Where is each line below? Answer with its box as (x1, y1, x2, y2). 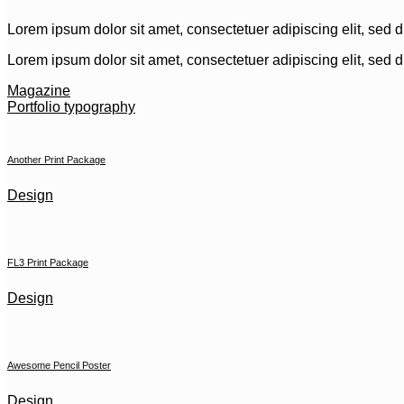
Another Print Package (7, 153, 106, 165)
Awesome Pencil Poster (7, 359, 111, 371)
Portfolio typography (7, 98, 135, 115)
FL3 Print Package (7, 256, 88, 268)
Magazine (7, 82, 70, 98)
